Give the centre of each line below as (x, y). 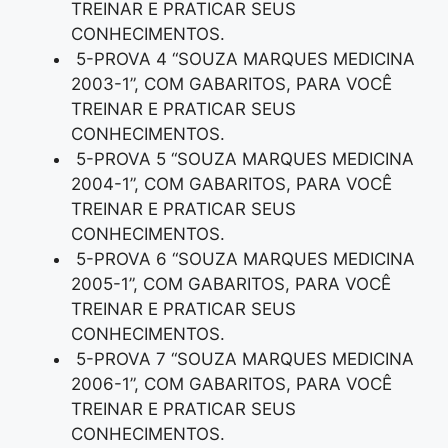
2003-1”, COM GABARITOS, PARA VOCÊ (231, 84)
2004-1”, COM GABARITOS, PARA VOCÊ (231, 184)
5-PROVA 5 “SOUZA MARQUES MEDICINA (242, 159)
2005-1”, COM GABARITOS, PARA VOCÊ (231, 284)
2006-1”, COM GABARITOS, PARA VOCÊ (231, 384)
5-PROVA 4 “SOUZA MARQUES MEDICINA (243, 59)
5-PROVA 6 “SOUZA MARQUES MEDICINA (243, 259)
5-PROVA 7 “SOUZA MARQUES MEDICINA (242, 359)
